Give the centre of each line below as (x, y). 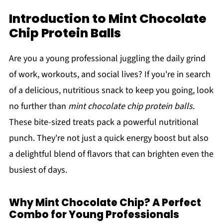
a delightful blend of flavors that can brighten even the (111, 154)
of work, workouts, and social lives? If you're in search (110, 74)
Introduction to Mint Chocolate (108, 19)
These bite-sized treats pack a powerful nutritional (104, 122)
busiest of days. (38, 170)
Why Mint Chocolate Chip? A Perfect (105, 203)
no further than (38, 106)
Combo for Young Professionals (94, 215)
